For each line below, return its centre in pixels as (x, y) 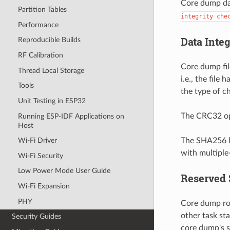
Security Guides (37, 217)
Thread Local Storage (51, 70)
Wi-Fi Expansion (44, 186)
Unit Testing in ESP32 (52, 101)
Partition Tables (42, 10)
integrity (197, 16)
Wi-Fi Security (40, 156)
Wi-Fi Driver (37, 141)
